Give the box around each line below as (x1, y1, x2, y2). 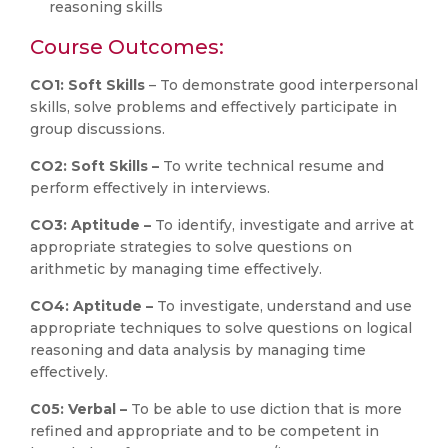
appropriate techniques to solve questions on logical (30, 319, 412, 337)
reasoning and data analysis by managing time (30, 341, 366, 359)
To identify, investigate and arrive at (155, 216, 414, 234)
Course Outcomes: (30, 35, 224, 59)
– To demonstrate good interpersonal (149, 76, 418, 94)
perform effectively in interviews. (30, 179, 270, 197)
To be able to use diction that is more (131, 400, 402, 418)
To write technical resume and (163, 157, 384, 175)
